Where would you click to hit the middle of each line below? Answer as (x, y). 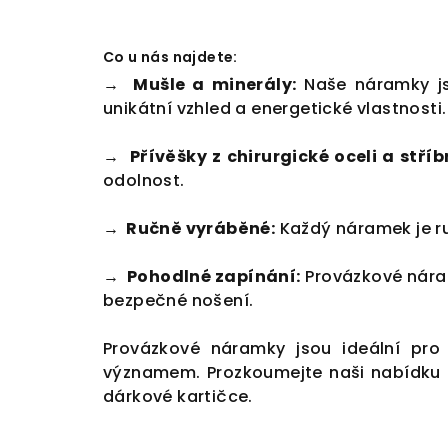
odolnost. (144, 181)
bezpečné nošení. (178, 301)
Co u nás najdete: (170, 57)
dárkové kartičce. (180, 397)
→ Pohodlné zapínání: (202, 277)
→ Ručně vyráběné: (189, 229)
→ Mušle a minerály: (200, 85)
